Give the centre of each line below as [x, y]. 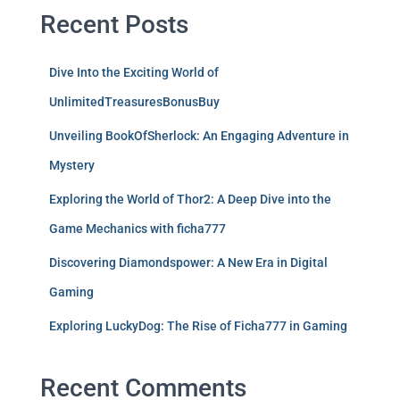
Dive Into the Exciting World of [134, 72]
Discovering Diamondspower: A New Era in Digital [188, 262]
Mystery [72, 165]
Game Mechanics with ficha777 [137, 229]
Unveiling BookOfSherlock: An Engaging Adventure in [199, 136]
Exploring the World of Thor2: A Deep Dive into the [190, 199]
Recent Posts [114, 25]
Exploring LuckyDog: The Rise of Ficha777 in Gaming [198, 326]
